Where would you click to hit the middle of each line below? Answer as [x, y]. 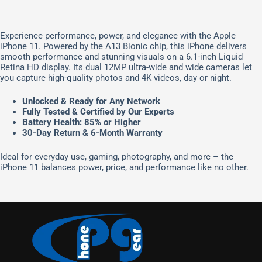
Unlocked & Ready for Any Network [91, 101]
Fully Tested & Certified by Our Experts [98, 112]
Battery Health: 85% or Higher [81, 123]
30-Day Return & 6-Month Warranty [92, 133]
